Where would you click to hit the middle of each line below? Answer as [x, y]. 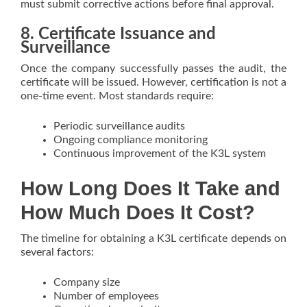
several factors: [57, 252]
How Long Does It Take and [150, 188]
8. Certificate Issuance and [118, 34]
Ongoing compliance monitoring [131, 140]
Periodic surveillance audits [119, 126]
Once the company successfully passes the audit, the [153, 69]
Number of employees [106, 296]
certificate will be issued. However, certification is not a [153, 82]
